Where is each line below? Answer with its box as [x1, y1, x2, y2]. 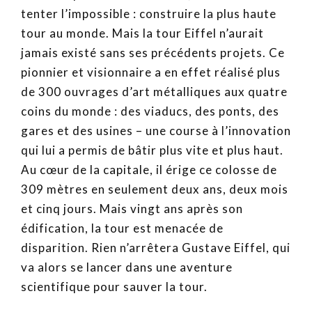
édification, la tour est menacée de [21, 220, 224, 235]
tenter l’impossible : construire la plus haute [21, 6, 276, 21]
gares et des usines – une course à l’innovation [21, 123, 291, 138]
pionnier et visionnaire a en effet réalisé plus [21, 64, 281, 79]
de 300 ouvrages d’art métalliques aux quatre [21, 84, 288, 99]
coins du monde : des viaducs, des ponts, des [21, 103, 279, 118]
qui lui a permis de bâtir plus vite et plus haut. [21, 142, 283, 157]
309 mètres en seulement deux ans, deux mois [21, 181, 288, 196]
